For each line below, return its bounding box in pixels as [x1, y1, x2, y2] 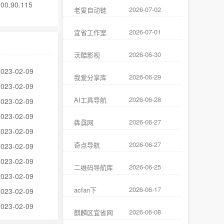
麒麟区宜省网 [74, 207, 113, 217]
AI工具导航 [74, 95, 106, 104]
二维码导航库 [74, 162, 113, 172]
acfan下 [74, 185, 96, 194]
